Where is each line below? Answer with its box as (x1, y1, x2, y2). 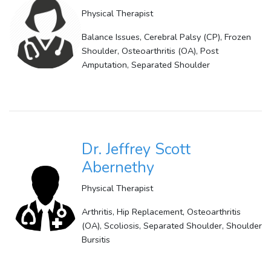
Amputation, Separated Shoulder (82, 59, 210, 71)
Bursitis (82, 233, 110, 246)
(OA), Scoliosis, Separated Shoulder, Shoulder (82, 220, 262, 232)
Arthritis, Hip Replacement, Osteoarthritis (82, 206, 241, 218)
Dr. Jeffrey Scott (82, 139, 191, 160)
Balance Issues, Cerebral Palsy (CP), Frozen (82, 31, 251, 44)
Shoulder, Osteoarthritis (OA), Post (82, 45, 218, 57)
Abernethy (82, 157, 154, 178)
